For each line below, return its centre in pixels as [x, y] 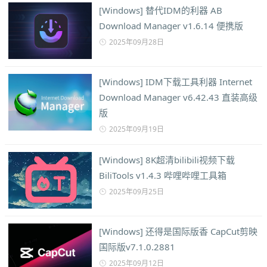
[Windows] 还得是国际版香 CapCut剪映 [178, 232]
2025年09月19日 [136, 129]
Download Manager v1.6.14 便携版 [171, 26]
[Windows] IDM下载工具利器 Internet [176, 82]
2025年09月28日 [136, 42]
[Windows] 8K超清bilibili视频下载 [167, 160]
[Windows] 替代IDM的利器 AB [161, 10]
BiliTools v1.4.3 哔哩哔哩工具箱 [163, 176]
